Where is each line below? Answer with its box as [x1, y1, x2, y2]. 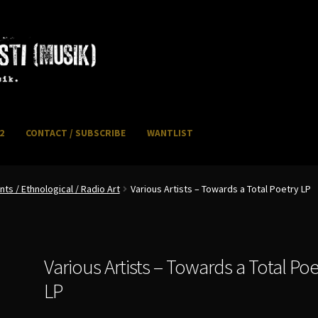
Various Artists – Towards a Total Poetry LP [130, 182, 311, 196]
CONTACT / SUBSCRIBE [26, 127, 126, 140]
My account [63, 165, 116, 178]
